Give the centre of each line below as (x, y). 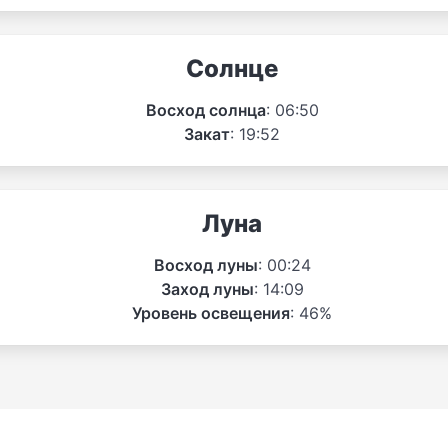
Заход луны (207, 288)
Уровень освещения (211, 312)
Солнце (232, 68)
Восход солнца (205, 109)
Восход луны (205, 264)
